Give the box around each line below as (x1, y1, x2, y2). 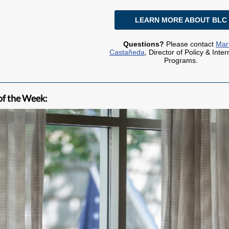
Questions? (123, 40, 164, 48)
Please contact (164, 40, 216, 48)
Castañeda (109, 48, 145, 56)
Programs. (164, 56, 198, 64)
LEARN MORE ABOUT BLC (135, 16, 227, 24)
